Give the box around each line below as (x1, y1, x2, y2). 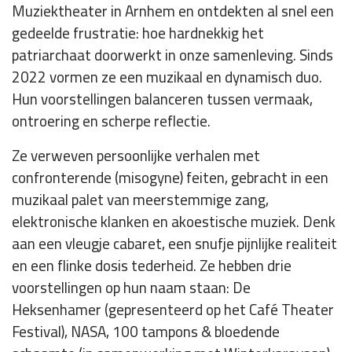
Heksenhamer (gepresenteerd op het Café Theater (12, 295, 334, 324)
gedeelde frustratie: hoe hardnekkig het (12, 19, 264, 48)
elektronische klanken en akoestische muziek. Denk (12, 207, 335, 236)
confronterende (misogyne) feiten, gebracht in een (12, 163, 328, 192)
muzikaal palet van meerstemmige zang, (12, 185, 269, 214)
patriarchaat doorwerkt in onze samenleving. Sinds (12, 41, 333, 70)
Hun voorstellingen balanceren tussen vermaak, (12, 85, 313, 114)
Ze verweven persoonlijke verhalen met (12, 141, 260, 170)
